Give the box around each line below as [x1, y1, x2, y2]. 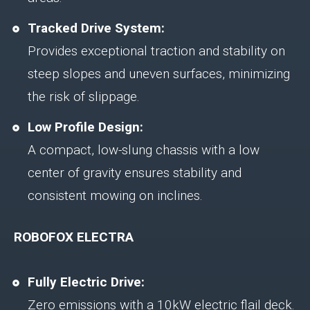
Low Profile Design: [28, 118, 143, 135]
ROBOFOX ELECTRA [14, 228, 134, 245]
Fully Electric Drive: [28, 273, 145, 290]
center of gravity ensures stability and [28, 164, 241, 181]
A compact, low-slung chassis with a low [28, 141, 259, 158]
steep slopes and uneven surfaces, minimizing [28, 65, 290, 82]
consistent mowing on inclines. [28, 187, 203, 203]
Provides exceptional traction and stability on [28, 42, 285, 59]
